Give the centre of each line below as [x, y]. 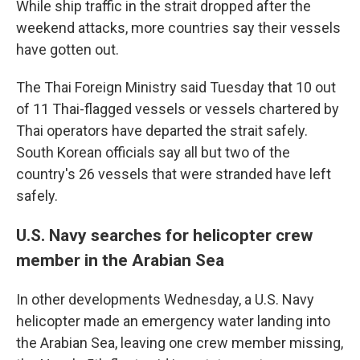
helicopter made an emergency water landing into [173, 321]
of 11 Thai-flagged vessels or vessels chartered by [178, 109]
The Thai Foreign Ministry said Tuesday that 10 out [176, 87]
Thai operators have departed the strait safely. [162, 131]
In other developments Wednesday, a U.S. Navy [165, 299]
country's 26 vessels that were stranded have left [174, 174]
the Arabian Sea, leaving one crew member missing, [180, 343]
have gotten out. [67, 49]
